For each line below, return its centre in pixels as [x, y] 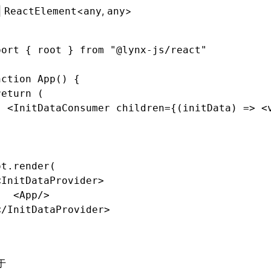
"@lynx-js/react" [155, 50]
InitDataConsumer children [89, 108]
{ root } [50, 50]
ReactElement [41, 11]
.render [28, 166]
